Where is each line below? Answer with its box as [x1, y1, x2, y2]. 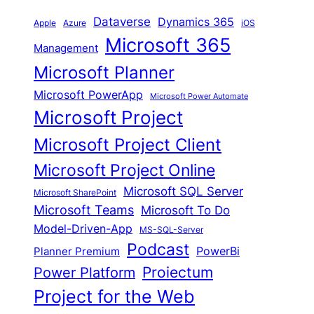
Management [34, 42, 99, 55]
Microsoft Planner [34, 62, 175, 83]
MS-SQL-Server [139, 224, 204, 235]
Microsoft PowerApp [34, 88, 144, 102]
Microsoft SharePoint [34, 188, 117, 198]
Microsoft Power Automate [150, 92, 249, 102]
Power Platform [34, 264, 136, 282]
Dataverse [93, 14, 151, 29]
